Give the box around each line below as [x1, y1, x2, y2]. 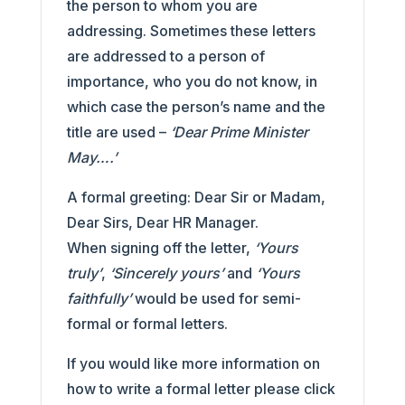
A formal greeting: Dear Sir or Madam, [66, 188, 325, 206]
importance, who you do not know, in [66, 72, 317, 90]
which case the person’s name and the [66, 98, 325, 116]
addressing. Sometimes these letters [66, 22, 316, 40]
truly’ [66, 264, 101, 282]
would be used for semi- [134, 289, 301, 307]
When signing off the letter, [66, 239, 254, 257]
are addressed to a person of [66, 47, 265, 65]
